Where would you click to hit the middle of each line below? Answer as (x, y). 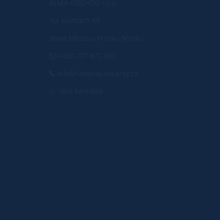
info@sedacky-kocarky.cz (96, 73)
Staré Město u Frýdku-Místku (97, 38)
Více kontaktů (81, 91)
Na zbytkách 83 (75, 20)
